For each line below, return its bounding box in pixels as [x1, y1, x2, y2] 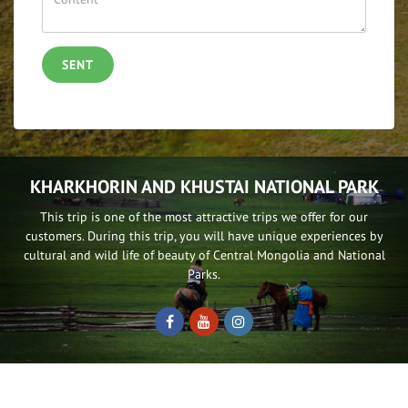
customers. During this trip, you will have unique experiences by [25, 227, 383, 244]
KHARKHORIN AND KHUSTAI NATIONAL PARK [29, 174, 379, 199]
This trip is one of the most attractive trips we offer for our [40, 208, 368, 225]
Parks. [188, 265, 220, 282]
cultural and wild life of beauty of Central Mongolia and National [23, 246, 385, 263]
